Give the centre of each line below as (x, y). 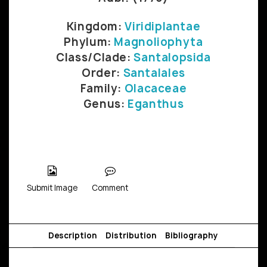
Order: (103, 73)
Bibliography (191, 235)
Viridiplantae (163, 26)
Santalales (154, 73)
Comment (110, 187)
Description (72, 235)
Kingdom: (96, 26)
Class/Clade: (95, 57)
